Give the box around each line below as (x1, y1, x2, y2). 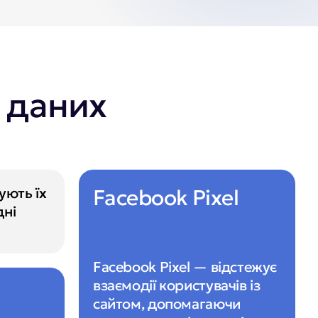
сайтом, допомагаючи (93, 294, 241, 313)
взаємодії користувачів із (93, 275, 261, 295)
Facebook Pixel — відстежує (93, 257, 278, 276)
